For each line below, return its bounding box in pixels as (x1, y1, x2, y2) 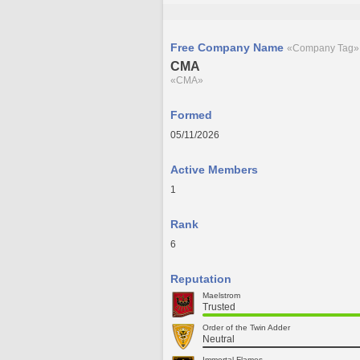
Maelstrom (202, 291, 240, 300)
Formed (170, 108, 212, 121)
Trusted (202, 301, 235, 313)
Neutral (202, 333, 235, 345)
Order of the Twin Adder (202, 323, 290, 332)
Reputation (170, 272, 231, 285)
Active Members (170, 163, 258, 176)
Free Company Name (170, 41, 287, 54)
